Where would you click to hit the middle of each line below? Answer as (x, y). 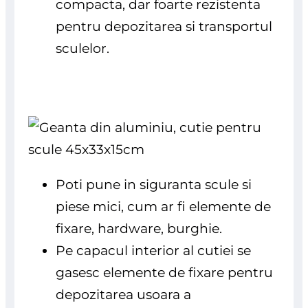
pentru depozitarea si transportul (164, 26)
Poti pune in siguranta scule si (154, 185)
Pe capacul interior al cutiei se (154, 251)
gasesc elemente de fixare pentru (165, 273)
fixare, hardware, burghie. (139, 229)
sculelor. (85, 48)
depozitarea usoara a (124, 295)
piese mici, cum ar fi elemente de (164, 207)
